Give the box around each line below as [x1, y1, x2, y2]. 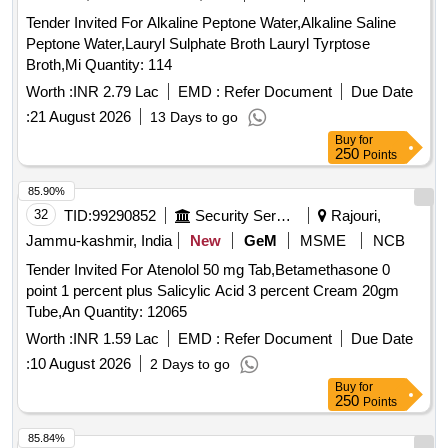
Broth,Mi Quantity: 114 [85, 56, 172, 74]
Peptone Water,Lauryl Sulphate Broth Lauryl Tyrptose [26, 35, 370, 53]
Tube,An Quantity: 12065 [84, 303, 187, 321]
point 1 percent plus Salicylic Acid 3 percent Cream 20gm [26, 282, 399, 300]
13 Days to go [150, 109, 238, 126]
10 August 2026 [30, 355, 131, 373]
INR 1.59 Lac [73, 330, 159, 348]
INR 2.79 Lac [73, 83, 159, 101]
